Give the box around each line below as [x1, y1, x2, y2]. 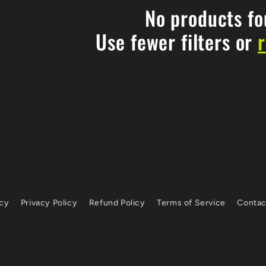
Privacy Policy [20, 198, 78, 208]
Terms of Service [157, 198, 226, 208]
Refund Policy [88, 198, 145, 208]
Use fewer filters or [96, 27, 258, 56]
